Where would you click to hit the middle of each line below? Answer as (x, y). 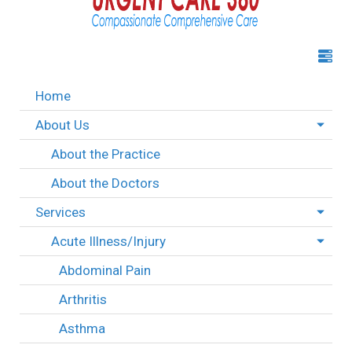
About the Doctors (105, 183)
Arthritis (83, 299)
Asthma (82, 328)
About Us (62, 125)
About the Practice (106, 154)
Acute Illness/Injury (108, 241)
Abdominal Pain (105, 270)
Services (60, 212)
